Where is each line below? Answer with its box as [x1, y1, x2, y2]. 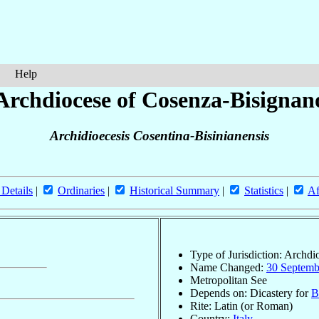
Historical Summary [130, 184, 219, 197]
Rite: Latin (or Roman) [190, 299, 293, 312]
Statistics [244, 184, 283, 197]
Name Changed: [190, 261, 266, 273]
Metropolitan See [190, 273, 267, 286]
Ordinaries [58, 184, 105, 197]
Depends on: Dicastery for [190, 286, 311, 299]
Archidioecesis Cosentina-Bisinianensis [50, 128, 269, 144]
